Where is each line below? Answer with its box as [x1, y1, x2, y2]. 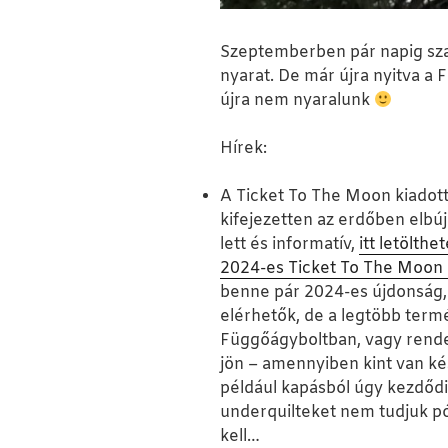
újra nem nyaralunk [220, 90, 374, 112]
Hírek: [220, 138, 267, 160]
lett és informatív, [220, 234, 359, 256]
